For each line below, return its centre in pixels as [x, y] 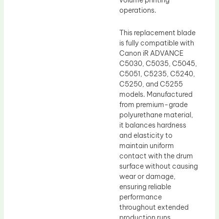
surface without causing [159, 166]
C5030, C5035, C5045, [158, 63]
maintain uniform [147, 145]
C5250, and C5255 [151, 84]
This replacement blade [157, 33]
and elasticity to [146, 135]
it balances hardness [153, 125]
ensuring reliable [145, 186]
